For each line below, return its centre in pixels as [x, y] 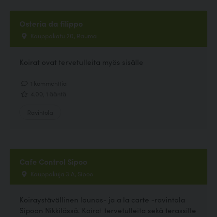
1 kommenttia [48, 83]
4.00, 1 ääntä [48, 93]
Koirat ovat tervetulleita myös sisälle [81, 62]
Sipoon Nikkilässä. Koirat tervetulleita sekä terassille [108, 210]
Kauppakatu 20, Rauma [63, 36]
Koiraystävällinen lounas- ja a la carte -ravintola [102, 200]
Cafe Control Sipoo [53, 162]
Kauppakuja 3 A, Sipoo [61, 174]
